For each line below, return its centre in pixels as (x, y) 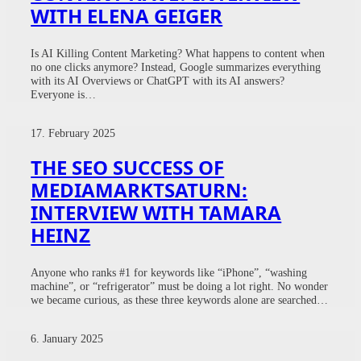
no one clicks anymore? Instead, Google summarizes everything (176, 66)
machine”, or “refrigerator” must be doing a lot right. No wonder (180, 286)
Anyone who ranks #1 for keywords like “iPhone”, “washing (169, 272)
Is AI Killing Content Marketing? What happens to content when (178, 53)
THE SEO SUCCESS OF (128, 167)
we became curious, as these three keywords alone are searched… (180, 299)
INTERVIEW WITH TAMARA (156, 212)
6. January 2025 (67, 338)
